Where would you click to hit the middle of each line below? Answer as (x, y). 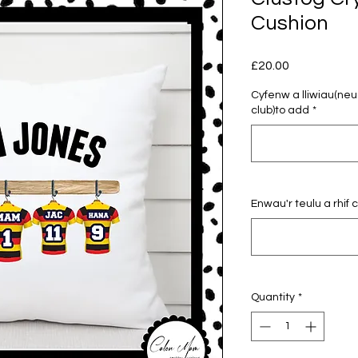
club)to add (280, 111)
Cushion (290, 24)
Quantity (273, 298)
